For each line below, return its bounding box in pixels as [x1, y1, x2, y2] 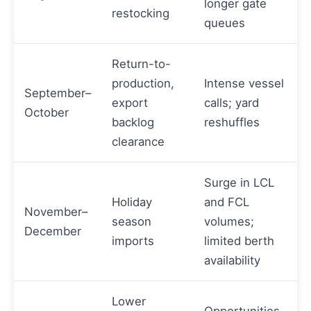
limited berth [204, 234, 274, 249]
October [24, 106, 69, 120]
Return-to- [112, 57, 171, 72]
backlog [112, 115, 154, 130]
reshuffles [204, 115, 260, 130]
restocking [112, 6, 169, 21]
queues [204, 16, 245, 31]
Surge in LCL [204, 176, 274, 190]
